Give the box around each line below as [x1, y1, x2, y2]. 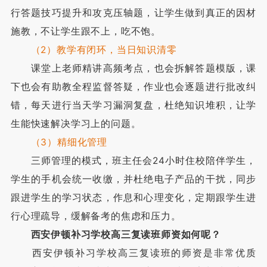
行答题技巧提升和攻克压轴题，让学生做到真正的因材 [10, 7, 257, 18]
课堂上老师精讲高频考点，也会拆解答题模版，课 [10, 62, 257, 74]
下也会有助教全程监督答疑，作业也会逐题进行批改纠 [10, 80, 257, 92]
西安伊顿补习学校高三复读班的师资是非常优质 [10, 247, 257, 259]
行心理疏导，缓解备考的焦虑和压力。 [10, 210, 181, 222]
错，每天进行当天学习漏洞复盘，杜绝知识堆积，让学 [10, 99, 257, 111]
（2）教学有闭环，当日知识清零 [30, 44, 177, 55]
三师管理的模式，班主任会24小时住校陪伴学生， [10, 154, 257, 166]
